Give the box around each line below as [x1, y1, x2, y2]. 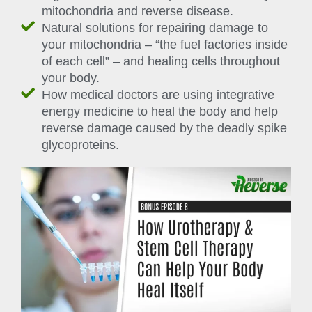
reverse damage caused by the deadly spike [42, 121, 287, 136]
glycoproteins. [42, 138, 119, 153]
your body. [42, 71, 100, 86]
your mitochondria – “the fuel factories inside [42, 38, 288, 52]
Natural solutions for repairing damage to [42, 21, 268, 36]
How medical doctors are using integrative [42, 88, 274, 102]
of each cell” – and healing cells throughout [42, 54, 280, 69]
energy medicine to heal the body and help [42, 104, 278, 119]
